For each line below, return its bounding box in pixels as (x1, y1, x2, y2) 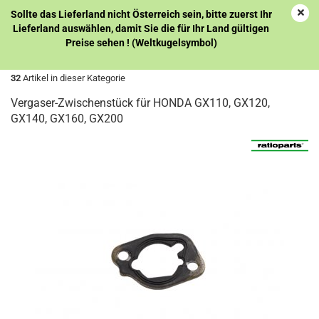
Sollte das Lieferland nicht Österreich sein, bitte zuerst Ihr (10, 9, 272, 20)
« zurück (61, 51, 95, 62)
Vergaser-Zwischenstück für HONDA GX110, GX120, (11, 96, 270, 110)
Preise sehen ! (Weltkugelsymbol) (65, 37, 217, 48)
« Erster (18, 51, 48, 62)
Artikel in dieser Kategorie (21, 73, 125, 83)
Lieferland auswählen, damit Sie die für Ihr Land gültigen (13, 23, 269, 34)
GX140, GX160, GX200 (11, 112, 123, 125)
